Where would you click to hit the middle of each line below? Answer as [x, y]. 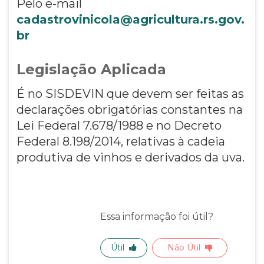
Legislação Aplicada [91, 69]
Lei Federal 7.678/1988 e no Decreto [119, 125]
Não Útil [184, 247]
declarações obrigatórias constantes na [129, 109]
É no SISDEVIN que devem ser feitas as [130, 93]
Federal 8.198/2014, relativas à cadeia [121, 141]
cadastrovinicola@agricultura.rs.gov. [130, 19]
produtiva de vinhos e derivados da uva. [130, 157]
